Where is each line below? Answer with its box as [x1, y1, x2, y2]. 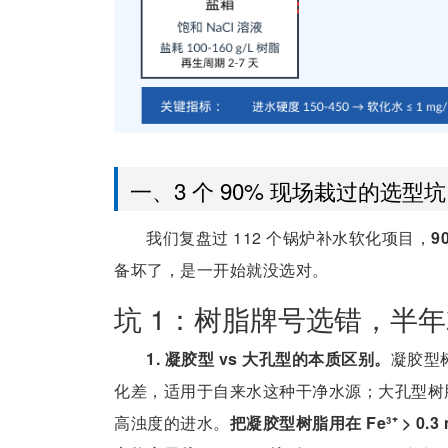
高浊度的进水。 [114, 410, 230, 434]
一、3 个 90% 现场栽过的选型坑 [130, 173, 446, 206]
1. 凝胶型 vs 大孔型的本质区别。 [146, 346, 391, 370]
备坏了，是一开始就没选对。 [114, 257, 329, 281]
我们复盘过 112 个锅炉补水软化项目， [146, 225, 431, 249]
